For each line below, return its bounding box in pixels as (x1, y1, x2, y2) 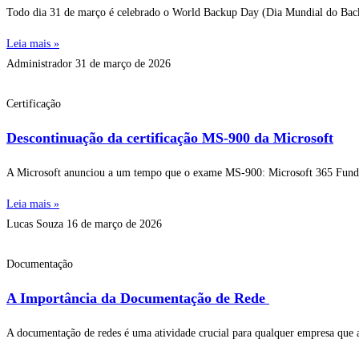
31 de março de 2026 (75, 57, 171, 70)
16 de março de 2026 (67, 217, 162, 230)
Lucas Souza (6, 217, 67, 230)
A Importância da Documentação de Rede (6, 289, 269, 306)
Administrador (6, 57, 75, 70)
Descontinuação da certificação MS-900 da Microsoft (6, 129, 333, 146)
